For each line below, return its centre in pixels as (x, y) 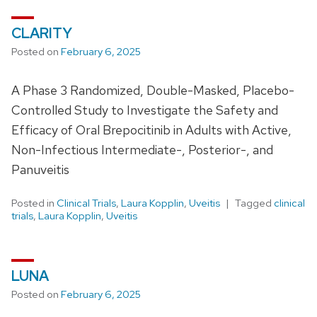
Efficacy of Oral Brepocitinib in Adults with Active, (151, 129)
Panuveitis (40, 169)
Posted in (34, 203)
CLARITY (42, 33)
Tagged (254, 203)
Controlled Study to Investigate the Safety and (145, 110)
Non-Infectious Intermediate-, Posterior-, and (142, 149)
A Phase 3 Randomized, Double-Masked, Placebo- (153, 90)
